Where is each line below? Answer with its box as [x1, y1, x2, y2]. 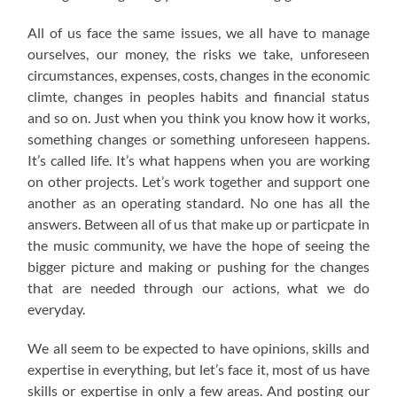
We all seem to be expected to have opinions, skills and [27, 339, 370, 357]
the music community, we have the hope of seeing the [27, 237, 370, 254]
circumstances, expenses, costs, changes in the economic [27, 66, 370, 84]
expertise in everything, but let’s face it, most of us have [27, 361, 370, 378]
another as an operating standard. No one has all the [27, 194, 370, 212]
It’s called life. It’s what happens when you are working [27, 152, 370, 169]
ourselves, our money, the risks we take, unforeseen [27, 45, 370, 63]
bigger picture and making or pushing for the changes [27, 258, 370, 276]
